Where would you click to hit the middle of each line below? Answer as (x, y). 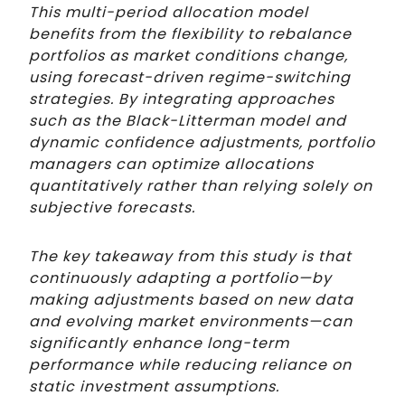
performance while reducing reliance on (190, 365)
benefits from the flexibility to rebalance (190, 34)
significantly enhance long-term (159, 344)
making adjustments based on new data (191, 300)
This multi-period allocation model (169, 13)
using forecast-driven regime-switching (190, 78)
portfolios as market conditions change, (188, 56)
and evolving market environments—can (191, 322)
